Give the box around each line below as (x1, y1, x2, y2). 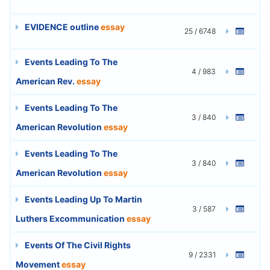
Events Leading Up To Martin (23, 193, 142, 204)
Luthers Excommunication (16, 213, 127, 224)
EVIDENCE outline (23, 21, 101, 32)
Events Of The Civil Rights (23, 239, 131, 250)
